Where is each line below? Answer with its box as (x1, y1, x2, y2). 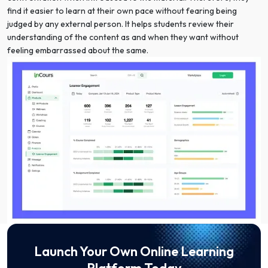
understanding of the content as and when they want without (7, 32, 239, 43)
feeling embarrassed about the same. (7, 45, 148, 56)
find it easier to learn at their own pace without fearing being (7, 5, 237, 17)
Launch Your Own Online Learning (34, 242, 234, 260)
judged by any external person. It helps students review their (7, 19, 234, 30)
